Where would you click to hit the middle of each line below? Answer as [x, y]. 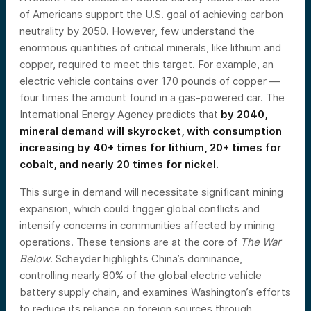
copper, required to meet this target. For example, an [146, 65]
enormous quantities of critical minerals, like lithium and [150, 48]
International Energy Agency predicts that [120, 115]
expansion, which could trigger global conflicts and [140, 209]
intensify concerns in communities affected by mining [147, 226]
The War [261, 242]
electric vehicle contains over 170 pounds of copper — [150, 81]
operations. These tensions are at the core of [130, 242]
